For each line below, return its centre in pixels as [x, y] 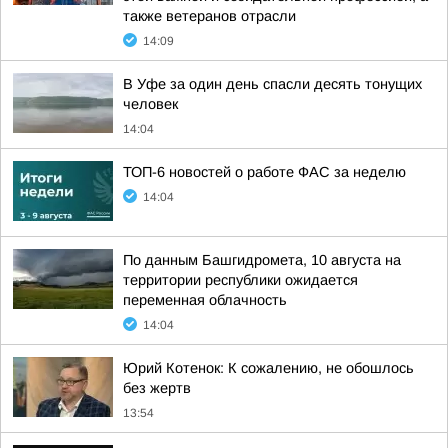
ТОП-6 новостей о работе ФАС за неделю [264, 172]
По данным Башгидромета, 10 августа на [262, 260]
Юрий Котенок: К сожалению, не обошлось [268, 368]
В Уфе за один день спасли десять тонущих [272, 84]
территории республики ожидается [240, 280]
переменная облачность [205, 300]
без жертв [157, 388]
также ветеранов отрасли [209, 16]
